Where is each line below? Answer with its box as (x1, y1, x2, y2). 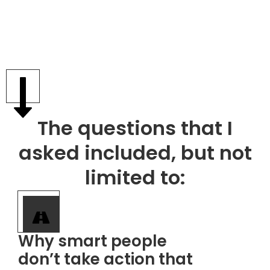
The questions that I (37, 115, 233, 142)
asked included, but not (18, 139, 252, 167)
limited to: (84, 164, 186, 192)
